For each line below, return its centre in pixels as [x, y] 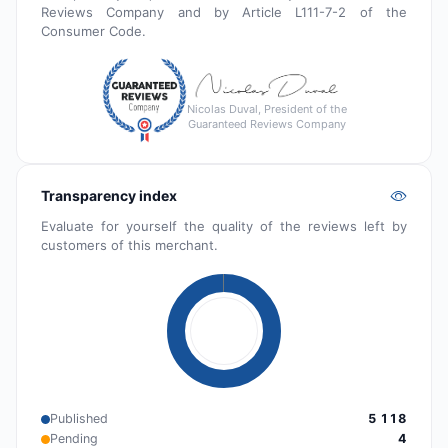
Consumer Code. [93, 31]
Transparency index [109, 196]
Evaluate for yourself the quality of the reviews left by [224, 226]
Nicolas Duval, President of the [266, 108]
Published [79, 419]
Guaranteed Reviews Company [266, 123]
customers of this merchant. [129, 245]
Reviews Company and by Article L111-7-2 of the [224, 12]
